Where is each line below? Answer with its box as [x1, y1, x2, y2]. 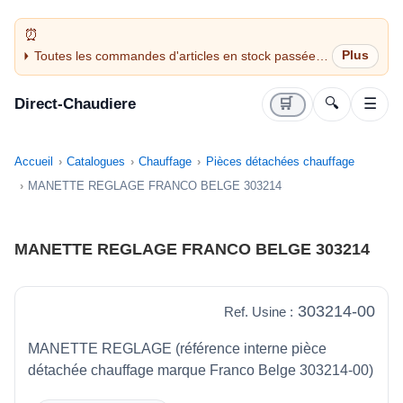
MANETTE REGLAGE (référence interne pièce [28, 341, 327, 357]
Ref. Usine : [224, 304, 293, 320]
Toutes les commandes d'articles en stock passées [33, 48, 322, 63]
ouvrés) [33, 82, 77, 97]
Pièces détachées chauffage [205, 155, 354, 169]
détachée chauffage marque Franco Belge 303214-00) [28, 363, 373, 379]
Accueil [14, 155, 53, 169]
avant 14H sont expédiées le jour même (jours [33, 65, 297, 80]
